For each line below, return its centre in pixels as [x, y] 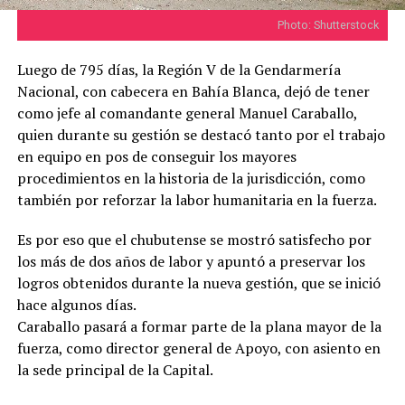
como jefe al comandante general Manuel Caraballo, [187, 113]
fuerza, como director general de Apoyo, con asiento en [198, 348]
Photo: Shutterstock [329, 24]
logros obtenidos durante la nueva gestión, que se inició [198, 283]
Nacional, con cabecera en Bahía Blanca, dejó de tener [193, 91]
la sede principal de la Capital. [115, 369]
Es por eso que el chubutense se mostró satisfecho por [194, 239]
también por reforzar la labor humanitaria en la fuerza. [197, 199]
